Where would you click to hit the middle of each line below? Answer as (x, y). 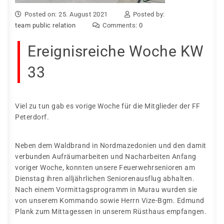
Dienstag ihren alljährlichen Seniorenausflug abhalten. (105, 178)
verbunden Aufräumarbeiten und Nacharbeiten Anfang (106, 156)
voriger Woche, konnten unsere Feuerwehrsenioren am (105, 167)
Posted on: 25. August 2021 (66, 14)
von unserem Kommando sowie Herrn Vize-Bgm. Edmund (110, 200)
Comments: (121, 25)
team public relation (45, 25)
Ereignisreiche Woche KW (116, 51)
